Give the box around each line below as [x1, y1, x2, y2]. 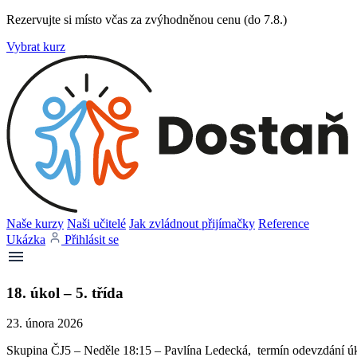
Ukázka [6, 233, 45, 246]
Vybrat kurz [6, 40, 65, 53]
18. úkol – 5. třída [6, 284, 124, 301]
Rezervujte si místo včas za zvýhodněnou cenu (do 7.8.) [6, 13, 287, 26]
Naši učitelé [67, 217, 126, 230]
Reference [258, 217, 309, 230]
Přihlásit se [65, 233, 119, 246]
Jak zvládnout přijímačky [129, 217, 255, 230]
